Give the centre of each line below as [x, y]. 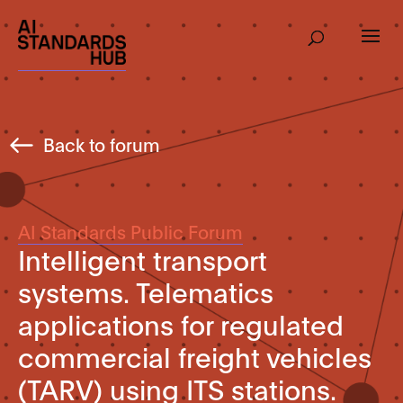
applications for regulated [181, 323]
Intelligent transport [143, 259]
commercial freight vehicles [195, 356]
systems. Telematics [146, 291]
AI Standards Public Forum [130, 231]
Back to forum [102, 143]
